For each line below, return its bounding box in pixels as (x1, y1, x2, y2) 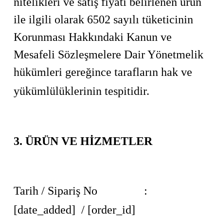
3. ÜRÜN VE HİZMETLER (14, 135, 152, 147)
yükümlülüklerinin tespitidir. (14, 85, 149, 97)
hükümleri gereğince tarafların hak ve (14, 66, 192, 78)
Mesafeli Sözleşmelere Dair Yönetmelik (14, 48, 203, 61)
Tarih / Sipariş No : (14, 184, 147, 197)
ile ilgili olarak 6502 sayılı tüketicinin (14, 13, 193, 26)
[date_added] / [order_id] (14, 203, 135, 216)
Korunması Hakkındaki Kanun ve (14, 31, 172, 43)
